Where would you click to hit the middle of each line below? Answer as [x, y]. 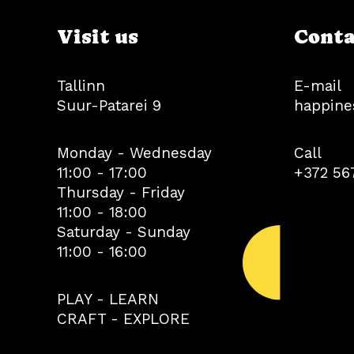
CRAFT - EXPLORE [123, 319]
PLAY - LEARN [108, 299]
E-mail [318, 86]
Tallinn [81, 86]
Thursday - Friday [121, 192]
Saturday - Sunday [124, 232]
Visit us [98, 37]
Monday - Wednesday [134, 153]
